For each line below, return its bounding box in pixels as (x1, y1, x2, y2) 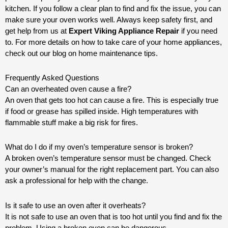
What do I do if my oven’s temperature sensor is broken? (5, 142, 193, 152)
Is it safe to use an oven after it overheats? (5, 201, 146, 210)
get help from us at (5, 26, 69, 35)
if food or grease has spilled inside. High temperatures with (5, 107, 198, 116)
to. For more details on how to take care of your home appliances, (5, 37, 222, 46)
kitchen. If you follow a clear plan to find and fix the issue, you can (5, 4, 221, 13)
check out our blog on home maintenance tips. (5, 48, 158, 58)
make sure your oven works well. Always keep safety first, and (5, 15, 212, 24)
